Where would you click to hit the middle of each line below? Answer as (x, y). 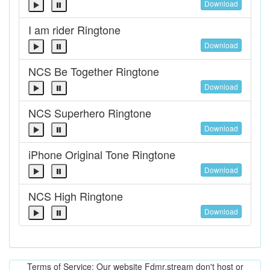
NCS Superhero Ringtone (90, 113)
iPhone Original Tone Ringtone (102, 154)
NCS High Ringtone (76, 196)
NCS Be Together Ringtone (94, 71)
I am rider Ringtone (74, 30)
